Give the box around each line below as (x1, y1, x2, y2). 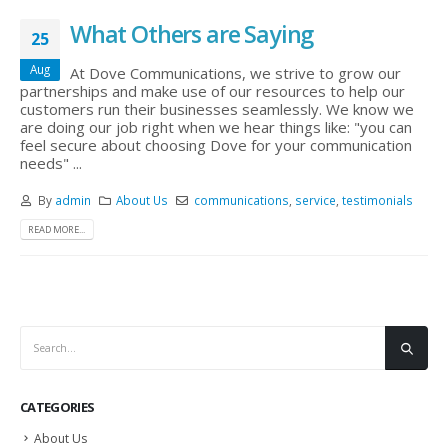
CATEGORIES (20, 397, 95, 416)
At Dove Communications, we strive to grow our (70, 62, 401, 83)
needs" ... (20, 152, 82, 173)
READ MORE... (28, 223, 86, 237)
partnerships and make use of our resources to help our (20, 80, 405, 101)
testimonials (342, 192, 414, 209)
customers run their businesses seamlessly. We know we (20, 98, 414, 119)
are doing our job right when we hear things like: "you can (20, 116, 412, 137)
